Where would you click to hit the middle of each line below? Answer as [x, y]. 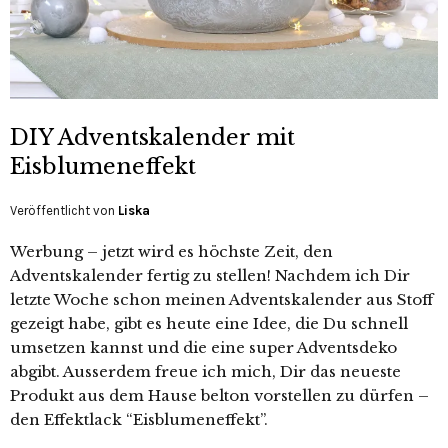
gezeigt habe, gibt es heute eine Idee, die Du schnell [209, 323]
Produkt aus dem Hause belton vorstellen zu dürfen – [219, 395]
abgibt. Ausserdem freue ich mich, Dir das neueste [205, 371]
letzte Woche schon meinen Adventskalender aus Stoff [221, 299]
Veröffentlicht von [64, 210]
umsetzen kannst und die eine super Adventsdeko [203, 347]
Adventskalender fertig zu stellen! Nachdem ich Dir [210, 275]
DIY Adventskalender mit [152, 137]
